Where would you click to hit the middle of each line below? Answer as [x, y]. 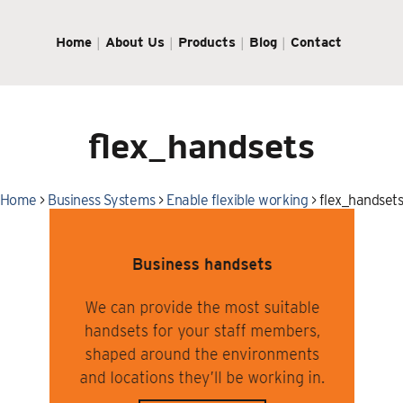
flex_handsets [201, 150]
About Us [135, 42]
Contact [317, 42]
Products [207, 42]
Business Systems [102, 200]
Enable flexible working [237, 200]
